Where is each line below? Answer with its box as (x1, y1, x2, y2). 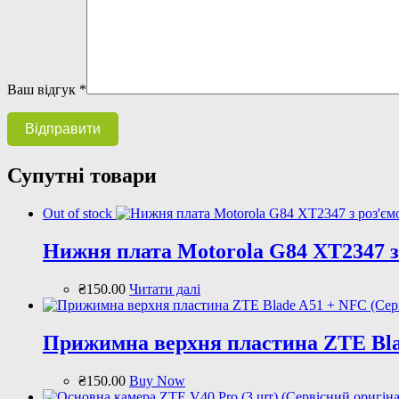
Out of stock (43, 206, 112, 222)
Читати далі (129, 281, 200, 297)
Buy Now (129, 372, 185, 388)
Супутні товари (7, 164, 157, 188)
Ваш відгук (7, 82, 79, 98)
